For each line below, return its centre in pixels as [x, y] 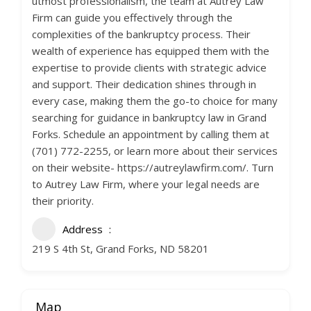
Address [83, 229]
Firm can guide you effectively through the [132, 17]
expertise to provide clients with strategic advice [149, 67]
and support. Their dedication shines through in [144, 84]
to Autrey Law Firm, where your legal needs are [146, 184]
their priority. [63, 201]
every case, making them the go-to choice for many [155, 101]
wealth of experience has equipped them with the [151, 51]
